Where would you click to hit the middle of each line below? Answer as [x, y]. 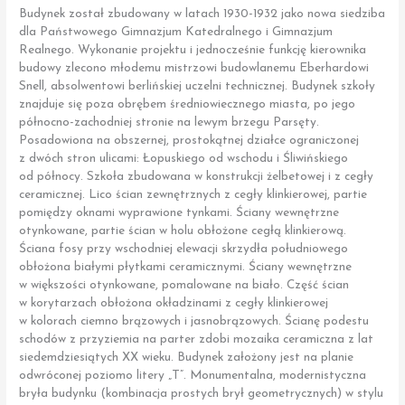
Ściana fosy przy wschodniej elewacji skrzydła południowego [184, 249]
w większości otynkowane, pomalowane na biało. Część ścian [184, 285]
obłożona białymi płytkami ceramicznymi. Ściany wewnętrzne [186, 267]
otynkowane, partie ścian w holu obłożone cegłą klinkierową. [183, 231]
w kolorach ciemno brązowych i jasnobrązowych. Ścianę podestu [194, 321]
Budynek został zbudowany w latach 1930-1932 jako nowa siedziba [202, 14]
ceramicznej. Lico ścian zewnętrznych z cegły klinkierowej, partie [193, 194]
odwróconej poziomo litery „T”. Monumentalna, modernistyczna [193, 375]
